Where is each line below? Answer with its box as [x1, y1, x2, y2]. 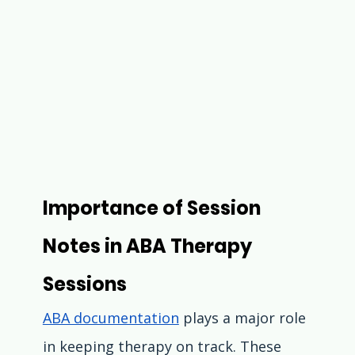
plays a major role [178, 308, 310, 328]
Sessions [42, 271, 127, 298]
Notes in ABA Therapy [42, 233, 256, 260]
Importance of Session [42, 195, 265, 222]
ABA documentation [42, 308, 179, 328]
